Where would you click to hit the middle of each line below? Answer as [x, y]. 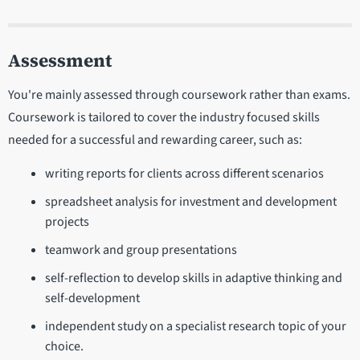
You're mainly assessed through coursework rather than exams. [179, 94]
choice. [64, 346]
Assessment [60, 60]
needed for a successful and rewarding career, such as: [155, 139]
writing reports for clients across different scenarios [184, 173]
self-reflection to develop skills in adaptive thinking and [193, 278]
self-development [92, 298]
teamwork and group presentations [141, 250]
